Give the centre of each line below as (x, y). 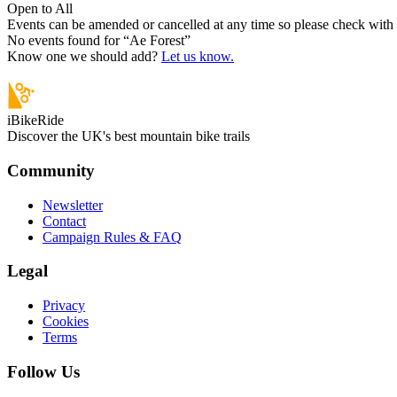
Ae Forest (157, 41)
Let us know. (198, 57)
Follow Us (43, 371)
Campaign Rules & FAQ (112, 237)
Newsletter (73, 205)
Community (51, 170)
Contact (64, 221)
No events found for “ (68, 41)
